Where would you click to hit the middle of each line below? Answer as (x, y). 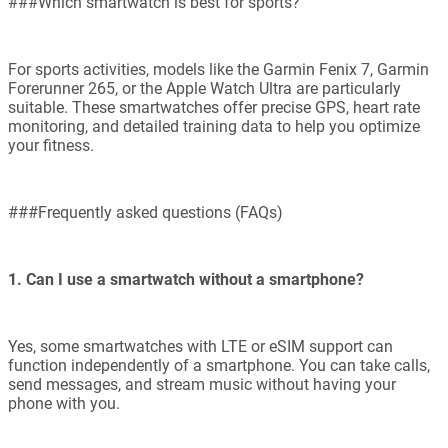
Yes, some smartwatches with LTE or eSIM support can (200, 347)
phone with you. (64, 404)
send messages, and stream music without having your (202, 385)
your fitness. (51, 146)
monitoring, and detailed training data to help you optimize (214, 127)
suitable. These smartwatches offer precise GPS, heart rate (214, 108)
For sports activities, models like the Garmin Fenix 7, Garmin (218, 70)
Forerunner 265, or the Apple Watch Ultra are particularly (204, 89)
